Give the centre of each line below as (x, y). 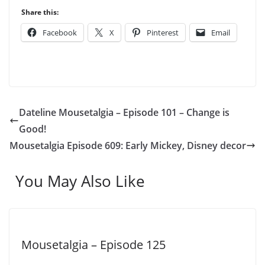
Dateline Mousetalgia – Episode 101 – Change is (124, 112)
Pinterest (163, 33)
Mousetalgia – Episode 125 (93, 245)
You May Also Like (80, 181)
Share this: (40, 12)
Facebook (60, 33)
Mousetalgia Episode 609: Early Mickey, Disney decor (128, 146)
